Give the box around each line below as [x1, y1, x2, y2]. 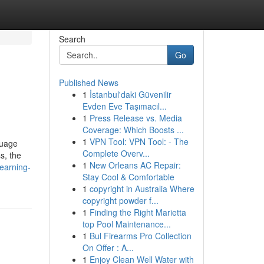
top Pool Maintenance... [82, 218, 171, 230]
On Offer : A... [82, 242, 134, 253]
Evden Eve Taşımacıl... [82, 100, 167, 112]
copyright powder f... [82, 194, 159, 206]
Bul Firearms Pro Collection [89, 230, 192, 242]
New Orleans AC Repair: [89, 159, 181, 171]
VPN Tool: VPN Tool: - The [89, 136, 189, 147]
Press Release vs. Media [89, 112, 182, 124]
